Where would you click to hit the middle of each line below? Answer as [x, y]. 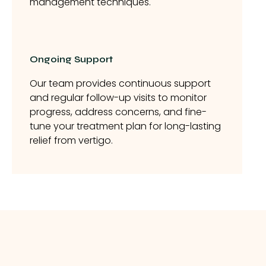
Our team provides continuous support [120, 83]
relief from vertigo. [71, 140]
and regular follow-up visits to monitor [118, 97]
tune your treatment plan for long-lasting [125, 126]
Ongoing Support [71, 59]
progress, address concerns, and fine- [118, 112]
